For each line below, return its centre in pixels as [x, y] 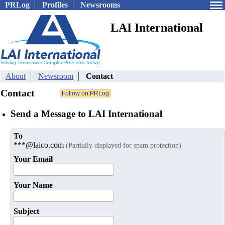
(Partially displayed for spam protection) [124, 145]
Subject [26, 211]
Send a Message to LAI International [86, 114]
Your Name [33, 185]
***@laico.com [40, 145]
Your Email [33, 159]
